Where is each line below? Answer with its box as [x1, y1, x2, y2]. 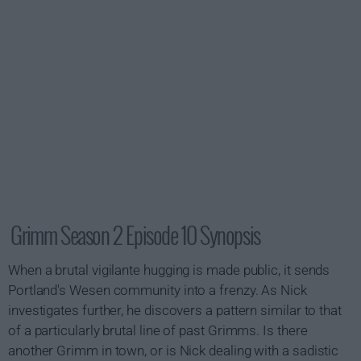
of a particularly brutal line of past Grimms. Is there [8, 322, 308, 338]
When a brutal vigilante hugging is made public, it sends [8, 262, 330, 278]
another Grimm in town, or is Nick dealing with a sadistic [8, 342, 339, 359]
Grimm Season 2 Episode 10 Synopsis [10, 218, 260, 251]
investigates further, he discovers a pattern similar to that [8, 302, 342, 318]
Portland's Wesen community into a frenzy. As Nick [8, 282, 307, 298]
